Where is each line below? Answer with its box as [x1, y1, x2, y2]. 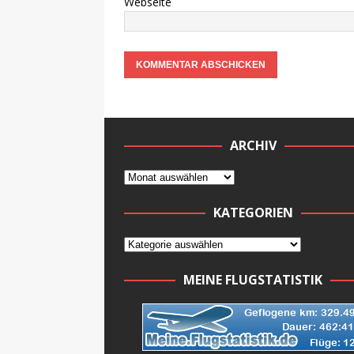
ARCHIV [229, 137, 277, 154]
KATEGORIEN [213, 204, 293, 221]
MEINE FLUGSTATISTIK [183, 271, 323, 288]
